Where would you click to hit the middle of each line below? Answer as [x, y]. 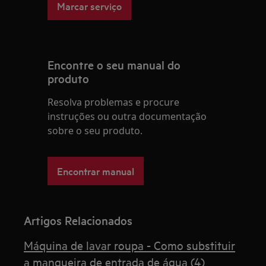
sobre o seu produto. [95, 131]
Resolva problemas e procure [114, 102]
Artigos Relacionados [78, 220]
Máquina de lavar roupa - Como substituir [130, 245]
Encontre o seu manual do [114, 65]
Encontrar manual [96, 171]
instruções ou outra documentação [127, 116]
